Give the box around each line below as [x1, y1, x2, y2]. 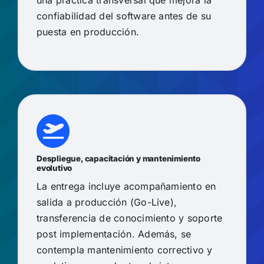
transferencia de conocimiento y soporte [36, 212, 223, 224]
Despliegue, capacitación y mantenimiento [36, 153, 200, 163]
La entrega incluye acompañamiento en [36, 180, 216, 192]
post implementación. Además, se [36, 227, 192, 240]
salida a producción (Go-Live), [36, 196, 177, 208]
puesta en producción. [36, 26, 140, 38]
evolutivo [36, 163, 72, 173]
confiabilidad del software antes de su [36, 10, 212, 22]
